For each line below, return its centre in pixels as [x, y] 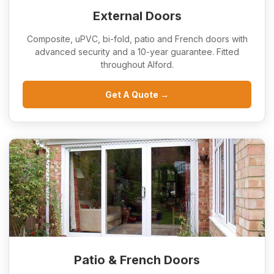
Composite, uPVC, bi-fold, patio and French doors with [137, 39]
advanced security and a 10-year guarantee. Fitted [137, 52]
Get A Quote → [137, 94]
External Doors [137, 16]
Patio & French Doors [137, 260]
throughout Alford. [137, 65]
